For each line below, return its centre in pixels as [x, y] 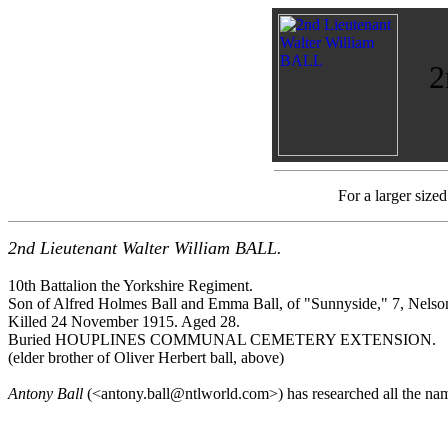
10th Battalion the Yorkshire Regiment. [130, 285]
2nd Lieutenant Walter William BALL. [145, 248]
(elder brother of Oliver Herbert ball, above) [146, 357]
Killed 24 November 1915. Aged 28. [124, 321]
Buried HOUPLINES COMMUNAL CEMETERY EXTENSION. [222, 339]
